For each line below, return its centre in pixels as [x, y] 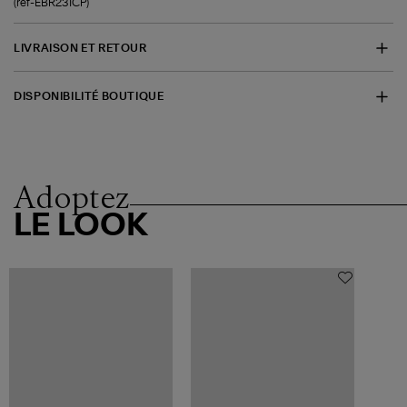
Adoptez [72, 198]
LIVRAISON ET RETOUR [80, 48]
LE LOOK [81, 227]
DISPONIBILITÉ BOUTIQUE [89, 97]
